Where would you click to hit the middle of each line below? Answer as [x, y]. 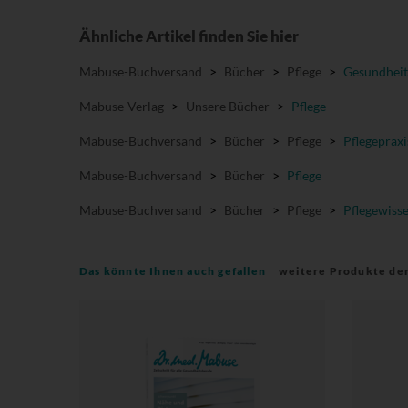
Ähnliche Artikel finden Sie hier [189, 36]
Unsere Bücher [228, 106]
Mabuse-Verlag [122, 106]
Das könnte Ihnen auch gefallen [173, 270]
